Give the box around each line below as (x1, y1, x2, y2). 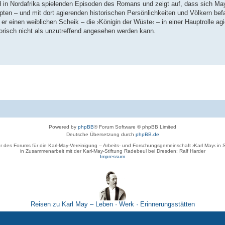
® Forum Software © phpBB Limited (94, 124, 176, 130)
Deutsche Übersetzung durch (66, 132, 136, 138)
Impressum (100, 154, 125, 160)
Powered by (49, 124, 78, 130)
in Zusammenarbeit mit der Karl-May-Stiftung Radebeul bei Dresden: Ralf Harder (20, 148, 205, 154)
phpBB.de (135, 132, 159, 138)
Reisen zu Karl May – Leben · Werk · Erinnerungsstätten (30, 200, 195, 208)
